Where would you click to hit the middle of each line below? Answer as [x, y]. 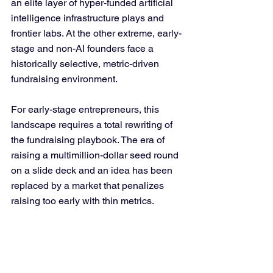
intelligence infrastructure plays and [89, 18]
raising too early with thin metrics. [83, 201]
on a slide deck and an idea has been [93, 170]
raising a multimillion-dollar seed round [96, 155]
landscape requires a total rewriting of [93, 125]
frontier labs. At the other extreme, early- [96, 33]
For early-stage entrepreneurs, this [86, 109]
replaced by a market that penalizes [89, 186]
